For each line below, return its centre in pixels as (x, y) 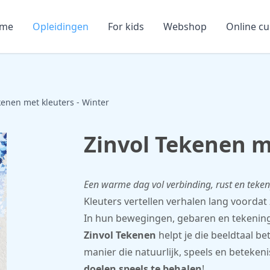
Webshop (185, 26)
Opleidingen (61, 26)
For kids (126, 26)
